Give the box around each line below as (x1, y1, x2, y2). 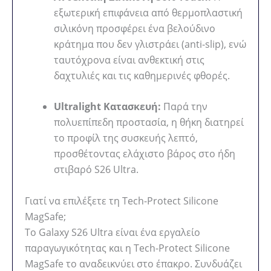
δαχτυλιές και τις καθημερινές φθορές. (54, 68, 230, 82)
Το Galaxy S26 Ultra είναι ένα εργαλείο (25, 225, 200, 239)
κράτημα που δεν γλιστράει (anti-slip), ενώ (54, 37, 246, 51)
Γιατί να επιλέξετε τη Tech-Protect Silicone (25, 194, 218, 207)
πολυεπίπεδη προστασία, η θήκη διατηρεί (54, 116, 244, 129)
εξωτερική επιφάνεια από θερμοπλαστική (54, 5, 243, 19)
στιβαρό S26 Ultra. (54, 163, 139, 177)
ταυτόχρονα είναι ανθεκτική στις (54, 53, 204, 67)
